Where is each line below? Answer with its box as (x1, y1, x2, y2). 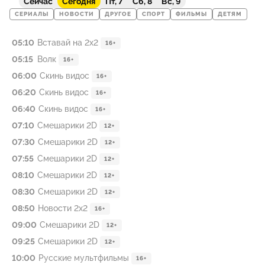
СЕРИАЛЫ (15, 11, 49, 18)
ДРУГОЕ (105, 11, 131, 18)
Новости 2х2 (38, 203, 88, 213)
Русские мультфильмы (38, 253, 129, 263)
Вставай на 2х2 (37, 38, 98, 47)
